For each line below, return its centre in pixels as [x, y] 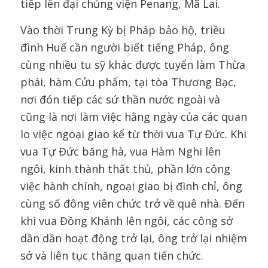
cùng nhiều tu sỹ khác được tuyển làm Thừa [133, 65]
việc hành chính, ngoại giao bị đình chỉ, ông [131, 186]
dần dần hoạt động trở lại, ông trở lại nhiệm [133, 238]
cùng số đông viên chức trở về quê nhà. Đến [132, 204]
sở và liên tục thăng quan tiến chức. [112, 256]
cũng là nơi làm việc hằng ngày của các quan [133, 117]
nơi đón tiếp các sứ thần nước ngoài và [120, 100]
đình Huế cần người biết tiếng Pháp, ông [124, 48]
